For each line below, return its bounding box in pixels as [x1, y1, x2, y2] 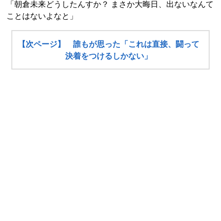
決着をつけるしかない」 [65, 52, 152, 61]
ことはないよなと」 [6, 12, 77, 21]
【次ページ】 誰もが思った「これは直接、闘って [18, 40, 200, 49]
